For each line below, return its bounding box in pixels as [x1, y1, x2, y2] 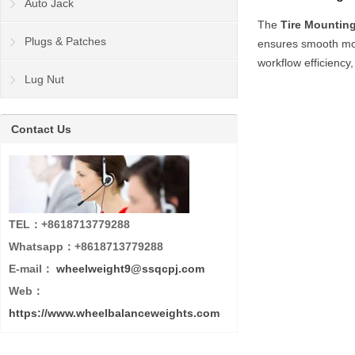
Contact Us [11, 123, 71, 136]
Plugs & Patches [25, 35, 106, 48]
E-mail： [9, 261, 56, 275]
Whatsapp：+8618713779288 [9, 239, 163, 253]
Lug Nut [25, 73, 64, 86]
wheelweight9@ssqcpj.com [56, 261, 204, 275]
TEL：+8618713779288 [9, 217, 130, 231]
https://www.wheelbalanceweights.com [9, 306, 219, 319]
